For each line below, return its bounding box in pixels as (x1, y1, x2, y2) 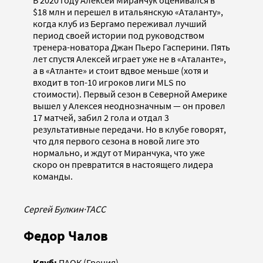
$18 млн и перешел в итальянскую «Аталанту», (33, 6, 223, 18)
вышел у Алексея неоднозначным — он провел (33, 100, 225, 112)
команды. (33, 170, 75, 183)
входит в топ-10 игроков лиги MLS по (33, 76, 186, 89)
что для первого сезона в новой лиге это (33, 135, 200, 147)
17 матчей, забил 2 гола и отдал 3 (33, 112, 169, 124)
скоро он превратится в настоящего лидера (33, 159, 213, 171)
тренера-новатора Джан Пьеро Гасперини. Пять (33, 41, 230, 53)
